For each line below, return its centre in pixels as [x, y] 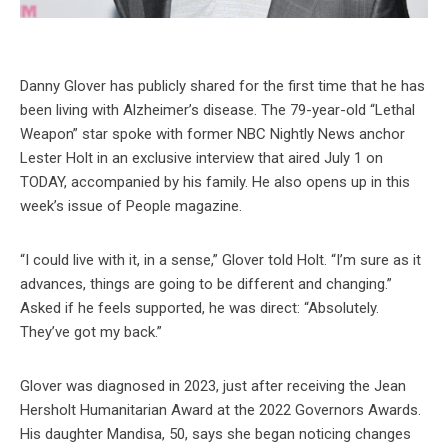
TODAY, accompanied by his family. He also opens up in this [215, 182]
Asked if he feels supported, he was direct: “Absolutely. [199, 308]
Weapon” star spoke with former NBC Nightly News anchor [212, 134]
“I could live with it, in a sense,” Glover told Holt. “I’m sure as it [220, 260]
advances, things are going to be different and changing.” [206, 284]
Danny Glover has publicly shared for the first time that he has [222, 86]
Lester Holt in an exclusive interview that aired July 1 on [201, 158]
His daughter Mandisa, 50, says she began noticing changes [215, 434]
